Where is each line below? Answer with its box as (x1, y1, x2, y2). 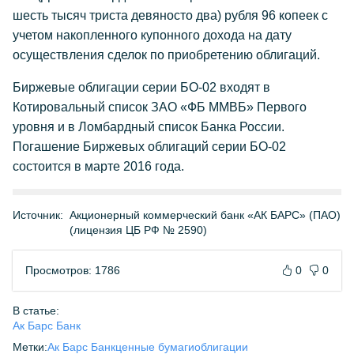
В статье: (13, 304, 59, 317)
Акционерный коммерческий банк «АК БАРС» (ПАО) (70, 209, 341, 221)
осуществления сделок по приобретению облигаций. (13, 48, 320, 62)
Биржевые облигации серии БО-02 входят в (13, 81, 270, 94)
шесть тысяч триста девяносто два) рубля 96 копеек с (13, 9, 328, 22)
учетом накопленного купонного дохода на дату (13, 28, 292, 42)
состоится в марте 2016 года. (13, 160, 184, 173)
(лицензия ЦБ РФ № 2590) (70, 224, 207, 236)
